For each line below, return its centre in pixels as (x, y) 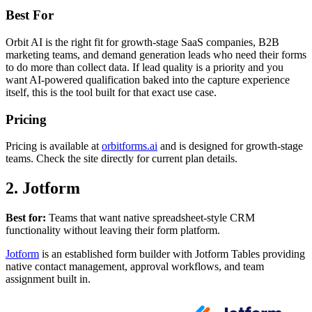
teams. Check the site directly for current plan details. (122, 159)
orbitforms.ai (130, 146)
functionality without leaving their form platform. (113, 231)
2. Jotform (43, 188)
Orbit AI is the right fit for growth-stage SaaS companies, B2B (142, 42)
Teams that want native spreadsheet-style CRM (150, 218)
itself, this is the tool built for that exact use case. (111, 92)
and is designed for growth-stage (230, 146)
